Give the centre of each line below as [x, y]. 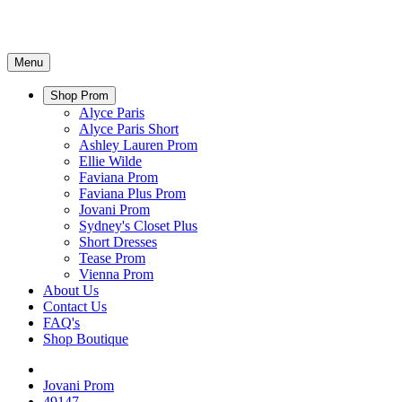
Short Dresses [118, 242]
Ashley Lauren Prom [138, 145]
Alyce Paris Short [129, 129]
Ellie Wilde [110, 161]
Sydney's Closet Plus [138, 226]
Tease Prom [112, 258]
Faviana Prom [118, 177]
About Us [71, 290]
